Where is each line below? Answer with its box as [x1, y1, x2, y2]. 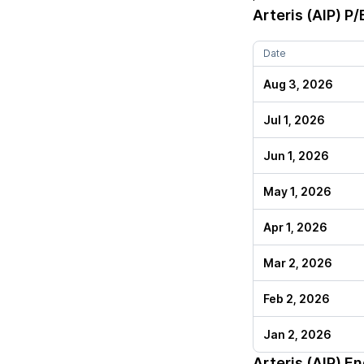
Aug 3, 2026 [263, 77, 333, 91]
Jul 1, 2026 [263, 113, 325, 127]
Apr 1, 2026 [263, 220, 327, 234]
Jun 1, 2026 [263, 149, 329, 162]
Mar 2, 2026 [263, 256, 332, 270]
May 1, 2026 [263, 184, 331, 198]
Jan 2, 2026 [263, 327, 331, 341]
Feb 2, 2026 [263, 292, 330, 305]
